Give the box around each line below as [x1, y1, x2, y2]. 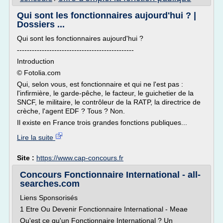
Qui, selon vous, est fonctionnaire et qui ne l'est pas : [17, 80, 183, 88]
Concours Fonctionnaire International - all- [20, 170, 201, 180]
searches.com [20, 179, 80, 189]
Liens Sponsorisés [20, 194, 78, 202]
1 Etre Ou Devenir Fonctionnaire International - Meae [20, 205, 188, 213]
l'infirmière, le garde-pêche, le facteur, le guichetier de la [17, 89, 194, 97]
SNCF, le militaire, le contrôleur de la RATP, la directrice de [17, 98, 201, 106]
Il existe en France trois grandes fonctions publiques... [17, 118, 187, 126]
